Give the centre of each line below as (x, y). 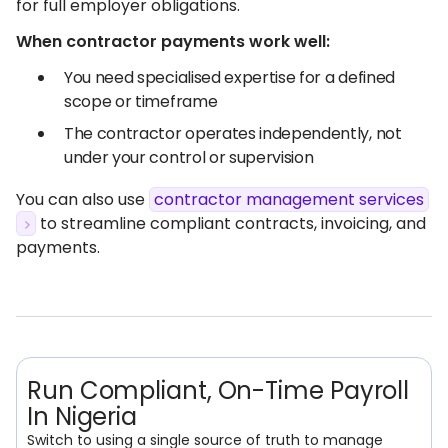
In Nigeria (82, 416)
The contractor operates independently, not (233, 133)
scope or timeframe (141, 101)
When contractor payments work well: (173, 41)
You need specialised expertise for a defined (229, 77)
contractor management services (289, 199)
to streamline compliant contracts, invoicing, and (231, 223)
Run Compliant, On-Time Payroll (218, 390)
